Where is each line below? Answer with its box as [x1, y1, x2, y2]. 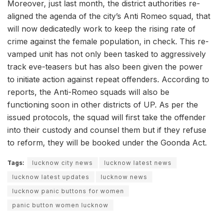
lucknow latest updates [12, 173, 90, 181]
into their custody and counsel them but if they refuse [7, 125, 206, 135]
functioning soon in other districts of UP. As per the [7, 99, 198, 109]
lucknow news [101, 173, 147, 181]
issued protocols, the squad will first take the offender [7, 112, 206, 122]
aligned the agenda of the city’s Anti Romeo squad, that [7, 11, 210, 21]
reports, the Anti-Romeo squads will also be [7, 87, 169, 97]
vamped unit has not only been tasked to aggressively [7, 49, 206, 59]
